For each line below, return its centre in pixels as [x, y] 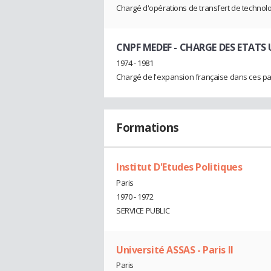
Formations [148, 127]
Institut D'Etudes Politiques [179, 167]
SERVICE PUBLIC [143, 210]
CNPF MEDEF [144, 47]
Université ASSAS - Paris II [175, 250]
